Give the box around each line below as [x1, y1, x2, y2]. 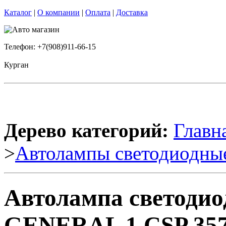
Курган [4, 61, 29, 69]
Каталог [4, 8, 32, 17]
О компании [37, 8, 80, 17]
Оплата [85, 8, 110, 17]
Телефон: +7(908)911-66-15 [4, 42, 96, 51]
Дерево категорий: [4, 120, 168, 141]
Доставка [116, 8, 148, 17]
